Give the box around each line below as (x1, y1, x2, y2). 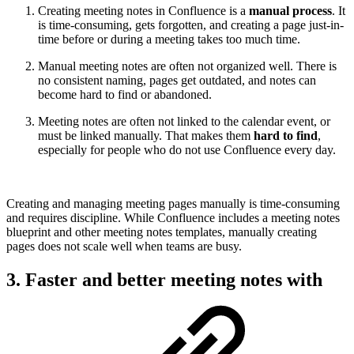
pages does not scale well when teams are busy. (6, 239, 242, 254)
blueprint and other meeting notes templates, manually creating (6, 225, 317, 239)
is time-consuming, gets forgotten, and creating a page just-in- (38, 18, 344, 32)
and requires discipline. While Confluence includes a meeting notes (6, 211, 340, 225)
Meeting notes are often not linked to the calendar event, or (38, 115, 330, 129)
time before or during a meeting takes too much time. (38, 32, 300, 47)
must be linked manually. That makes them (38, 129, 254, 143)
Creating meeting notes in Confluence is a (38, 4, 249, 18)
